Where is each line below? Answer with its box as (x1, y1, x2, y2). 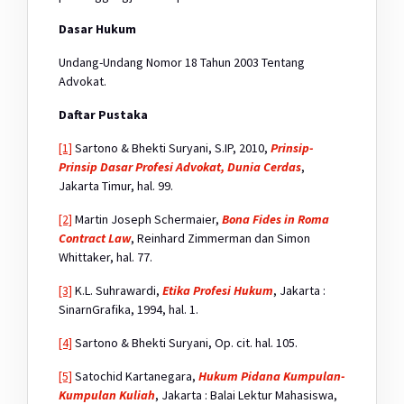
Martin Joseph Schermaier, (72, 210, 222, 227)
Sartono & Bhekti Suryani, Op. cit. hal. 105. (72, 334, 298, 351)
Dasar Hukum (59, 20, 136, 37)
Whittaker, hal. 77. (59, 248, 152, 265)
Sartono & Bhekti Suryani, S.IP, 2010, (72, 139, 271, 156)
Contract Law (59, 229, 131, 246)
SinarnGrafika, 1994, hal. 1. (59, 300, 198, 317)
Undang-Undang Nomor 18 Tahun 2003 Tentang (59, 53, 305, 70)
